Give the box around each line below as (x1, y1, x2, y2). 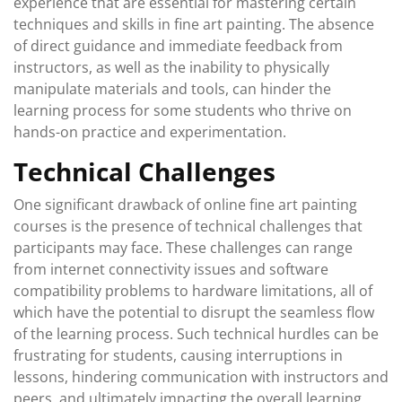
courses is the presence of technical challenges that (13, 216, 363, 236)
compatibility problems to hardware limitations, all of (13, 281, 372, 301)
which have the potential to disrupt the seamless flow (13, 302, 374, 322)
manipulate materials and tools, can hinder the (13, 79, 331, 99)
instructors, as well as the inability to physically (13, 57, 329, 77)
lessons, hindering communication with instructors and (13, 367, 389, 387)
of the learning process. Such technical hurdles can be (13, 324, 379, 344)
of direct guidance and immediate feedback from (13, 36, 343, 56)
